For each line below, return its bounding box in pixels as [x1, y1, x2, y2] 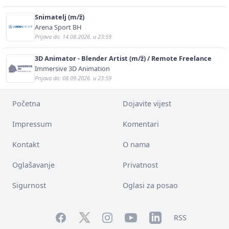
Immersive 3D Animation [35, 63, 110, 73]
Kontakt [12, 139, 39, 149]
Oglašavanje [12, 159, 55, 170]
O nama [123, 139, 150, 149]
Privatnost [123, 159, 158, 170]
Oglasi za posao [123, 180, 178, 190]
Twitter [79, 212, 103, 222]
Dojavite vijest [123, 98, 171, 108]
